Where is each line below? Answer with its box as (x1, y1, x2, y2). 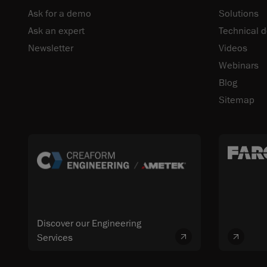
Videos (219, 42, 247, 55)
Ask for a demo (28, 8, 91, 20)
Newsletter (28, 42, 73, 55)
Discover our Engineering (37, 218, 141, 230)
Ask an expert (28, 25, 85, 38)
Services (37, 232, 73, 244)
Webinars (219, 60, 259, 72)
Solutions (219, 8, 259, 20)
